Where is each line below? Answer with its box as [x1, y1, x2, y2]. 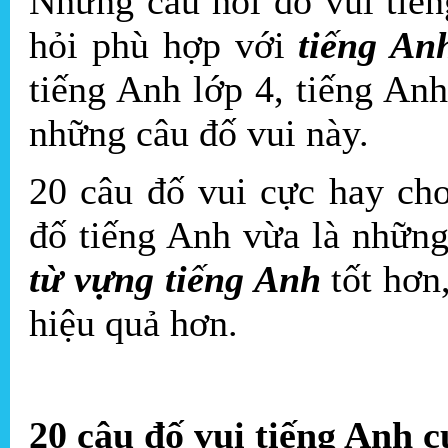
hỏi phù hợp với [29, 24, 299, 67]
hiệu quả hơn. [29, 302, 238, 345]
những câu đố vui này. [29, 112, 369, 155]
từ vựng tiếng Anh [29, 258, 321, 301]
